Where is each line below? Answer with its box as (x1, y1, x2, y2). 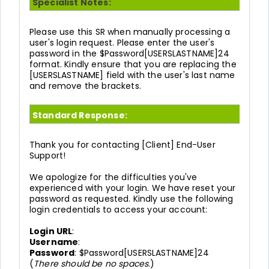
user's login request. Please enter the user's (29, 36, 215, 49)
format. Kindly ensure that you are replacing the (29, 58, 237, 70)
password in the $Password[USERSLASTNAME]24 (29, 47, 229, 59)
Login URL (29, 225, 73, 237)
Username (29, 235, 79, 248)
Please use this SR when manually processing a (29, 25, 231, 38)
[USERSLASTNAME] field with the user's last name (29, 68, 235, 81)
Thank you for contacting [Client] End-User (29, 138, 216, 151)
